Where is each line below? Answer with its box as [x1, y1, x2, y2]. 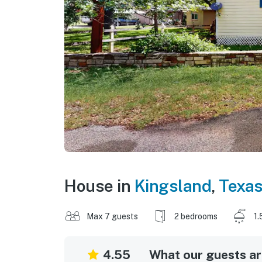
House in [64, 175, 135, 195]
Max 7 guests [87, 211, 138, 221]
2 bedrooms [174, 211, 218, 221]
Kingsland [134, 175, 211, 195]
